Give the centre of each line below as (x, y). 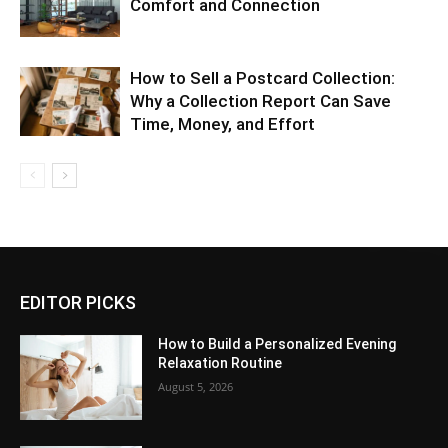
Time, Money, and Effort (222, 123)
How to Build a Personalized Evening (277, 343)
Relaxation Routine (220, 362)
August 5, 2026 (196, 386)
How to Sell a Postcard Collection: (262, 77)
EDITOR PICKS (78, 302)
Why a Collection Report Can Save (260, 100)
